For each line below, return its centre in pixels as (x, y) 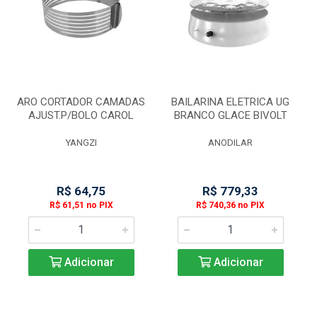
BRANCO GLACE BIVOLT (230, 115)
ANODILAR (230, 143)
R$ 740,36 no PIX (230, 205)
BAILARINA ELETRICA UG (230, 102)
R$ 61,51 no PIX (81, 205)
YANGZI (81, 143)
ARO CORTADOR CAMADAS (81, 102)
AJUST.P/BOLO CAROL (81, 115)
